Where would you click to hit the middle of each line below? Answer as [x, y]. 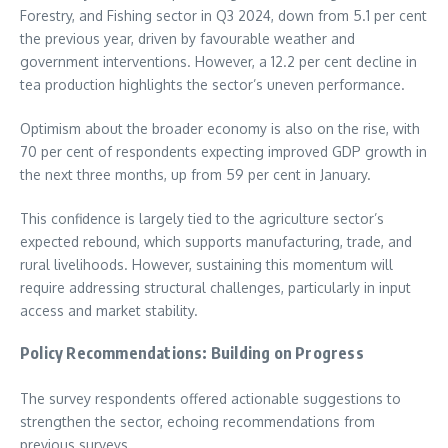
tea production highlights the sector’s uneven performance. [212, 85]
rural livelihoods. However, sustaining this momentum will [206, 265]
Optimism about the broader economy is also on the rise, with [220, 129]
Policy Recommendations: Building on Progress [192, 353]
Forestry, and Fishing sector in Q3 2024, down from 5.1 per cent [223, 16]
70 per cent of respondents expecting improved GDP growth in [223, 152]
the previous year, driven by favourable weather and [187, 39]
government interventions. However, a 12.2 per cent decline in [218, 62]
